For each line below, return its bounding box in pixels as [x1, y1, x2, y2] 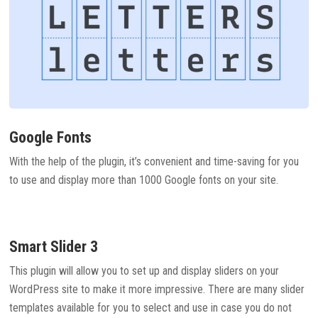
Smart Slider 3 [9, 237, 99, 256]
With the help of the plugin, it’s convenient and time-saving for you [9, 154, 300, 168]
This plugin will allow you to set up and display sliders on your [9, 263, 280, 278]
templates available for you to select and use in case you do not [9, 300, 292, 314]
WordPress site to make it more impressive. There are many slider [9, 282, 305, 296]
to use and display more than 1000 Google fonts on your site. [9, 172, 279, 187]
